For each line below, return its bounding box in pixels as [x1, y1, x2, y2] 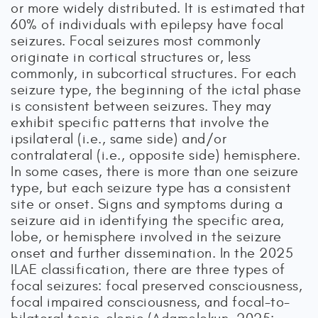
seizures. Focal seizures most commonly [11, 33, 261, 49]
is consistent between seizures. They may [11, 98, 271, 114]
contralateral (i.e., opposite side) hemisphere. [11, 147, 301, 163]
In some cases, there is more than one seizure [11, 163, 299, 180]
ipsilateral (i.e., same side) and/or [11, 131, 226, 147]
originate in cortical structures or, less [11, 49, 251, 65]
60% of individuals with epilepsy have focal [11, 16, 284, 33]
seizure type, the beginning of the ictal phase [11, 82, 301, 98]
